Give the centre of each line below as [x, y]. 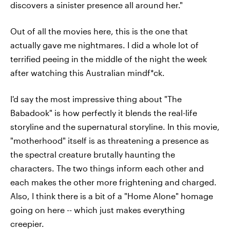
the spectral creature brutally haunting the [93, 154]
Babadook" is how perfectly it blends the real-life [104, 113]
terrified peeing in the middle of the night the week [109, 59]
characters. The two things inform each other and [107, 168]
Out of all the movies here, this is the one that [99, 31]
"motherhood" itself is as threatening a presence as [110, 140]
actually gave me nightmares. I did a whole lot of [104, 45]
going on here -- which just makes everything [98, 210]
